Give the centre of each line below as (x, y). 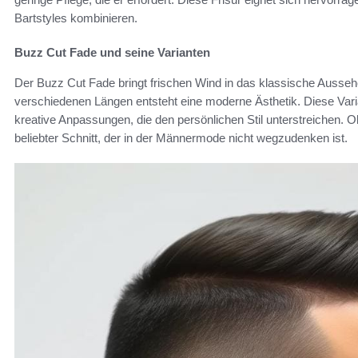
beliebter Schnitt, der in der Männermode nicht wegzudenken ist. (181, 138)
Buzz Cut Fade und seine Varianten (112, 53)
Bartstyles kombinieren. (76, 18)
